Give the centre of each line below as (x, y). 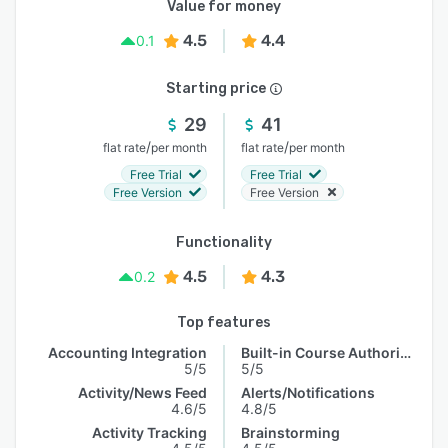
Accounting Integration (127, 352)
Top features (224, 322)
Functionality (224, 242)
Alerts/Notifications (308, 392)
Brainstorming (290, 432)
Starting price (216, 88)
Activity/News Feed (142, 392)
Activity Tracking (149, 432)
